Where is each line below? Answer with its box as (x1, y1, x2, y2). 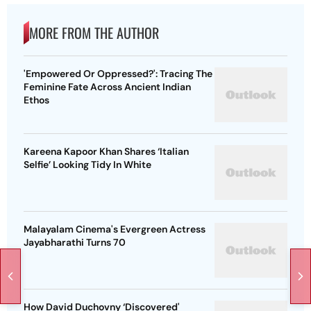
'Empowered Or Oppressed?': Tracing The (24, 67, 212, 81)
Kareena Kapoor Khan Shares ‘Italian (24, 145, 189, 158)
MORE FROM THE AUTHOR (29, 22, 159, 44)
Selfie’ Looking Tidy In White (24, 158, 151, 171)
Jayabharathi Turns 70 (24, 236, 126, 249)
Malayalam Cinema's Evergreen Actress (24, 223, 205, 236)
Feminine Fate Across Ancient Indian (24, 81, 191, 94)
